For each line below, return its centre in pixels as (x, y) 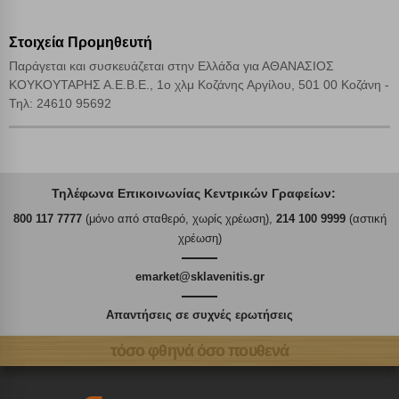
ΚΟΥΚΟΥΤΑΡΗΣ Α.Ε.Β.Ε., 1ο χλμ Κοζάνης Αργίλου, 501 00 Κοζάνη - (199, 85)
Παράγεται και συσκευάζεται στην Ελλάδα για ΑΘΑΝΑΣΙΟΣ (171, 66)
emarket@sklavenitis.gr (199, 277)
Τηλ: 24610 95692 (60, 104)
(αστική (366, 219)
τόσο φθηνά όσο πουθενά (199, 350)
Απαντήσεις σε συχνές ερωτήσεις (199, 315)
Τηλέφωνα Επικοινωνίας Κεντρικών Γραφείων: (194, 194)
